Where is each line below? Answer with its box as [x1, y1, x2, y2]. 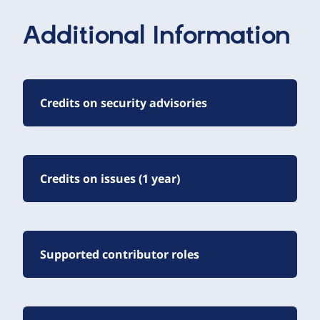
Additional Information [23, 20, 291, 52]
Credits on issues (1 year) [40, 170, 180, 186]
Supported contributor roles [40, 246, 199, 262]
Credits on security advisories [40, 94, 207, 111]
